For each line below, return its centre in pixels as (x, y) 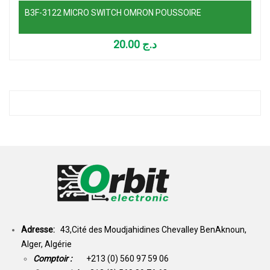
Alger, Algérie (46, 244)
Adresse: (41, 229)
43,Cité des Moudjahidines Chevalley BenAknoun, (153, 229)
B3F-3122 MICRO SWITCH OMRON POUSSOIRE (113, 12)
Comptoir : (60, 258)
